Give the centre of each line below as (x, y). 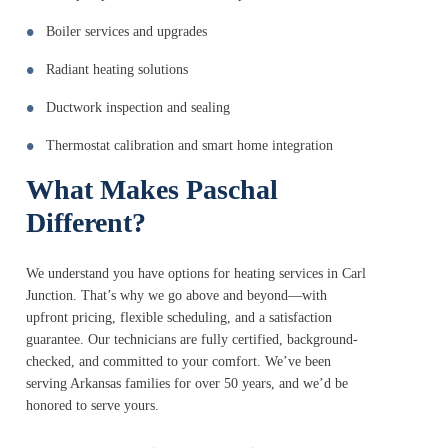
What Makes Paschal (152, 190)
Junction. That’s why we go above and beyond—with (176, 296)
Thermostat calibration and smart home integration (189, 146)
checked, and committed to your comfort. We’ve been (178, 362)
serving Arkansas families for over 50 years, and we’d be (187, 384)
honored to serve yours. (92, 406)
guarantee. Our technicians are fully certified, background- (192, 340)
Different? (86, 223)
